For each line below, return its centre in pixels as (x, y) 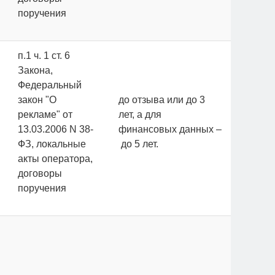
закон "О (37, 100)
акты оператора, (55, 159)
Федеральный (50, 85)
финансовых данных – (170, 129)
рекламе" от (45, 114)
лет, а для (140, 114)
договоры (40, 173)
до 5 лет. (138, 144)
